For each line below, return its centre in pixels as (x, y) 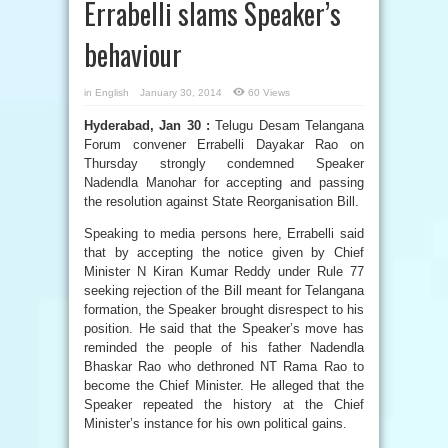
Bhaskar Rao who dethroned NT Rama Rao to (224, 366)
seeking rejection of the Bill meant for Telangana (224, 290)
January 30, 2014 (181, 92)
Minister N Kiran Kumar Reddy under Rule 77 (224, 271)
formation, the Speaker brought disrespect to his (224, 309)
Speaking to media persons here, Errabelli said (224, 233)
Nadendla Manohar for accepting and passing (224, 182)
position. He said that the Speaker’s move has (224, 328)
